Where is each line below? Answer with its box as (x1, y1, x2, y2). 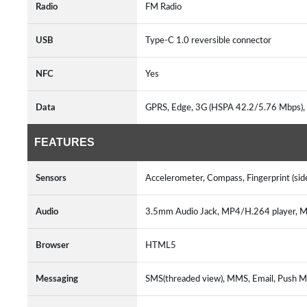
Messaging (36, 274, 78, 284)
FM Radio (145, 2, 182, 12)
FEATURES (34, 136, 95, 148)
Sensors (36, 173, 66, 183)
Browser (36, 241, 69, 250)
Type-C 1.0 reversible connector (145, 36, 275, 45)
